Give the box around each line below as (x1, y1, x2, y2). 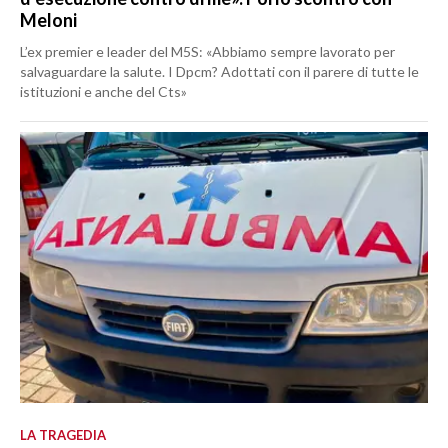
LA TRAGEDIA (20, 426, 106, 443)
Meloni (20, 8, 77, 31)
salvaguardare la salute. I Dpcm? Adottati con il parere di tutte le (20, 62, 419, 80)
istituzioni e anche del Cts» (20, 82, 187, 100)
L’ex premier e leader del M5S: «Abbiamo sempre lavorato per (20, 42, 395, 60)
